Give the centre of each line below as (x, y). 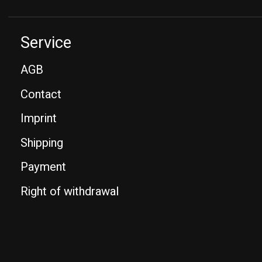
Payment (43, 167)
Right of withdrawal (70, 191)
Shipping (42, 143)
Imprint (39, 119)
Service (46, 42)
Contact (41, 94)
